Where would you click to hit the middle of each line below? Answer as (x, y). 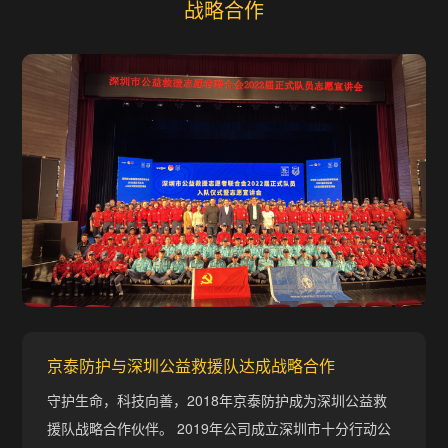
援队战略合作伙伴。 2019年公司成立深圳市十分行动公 (219, 427)
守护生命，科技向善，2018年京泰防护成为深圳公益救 (217, 399)
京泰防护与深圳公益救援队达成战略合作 (191, 366)
